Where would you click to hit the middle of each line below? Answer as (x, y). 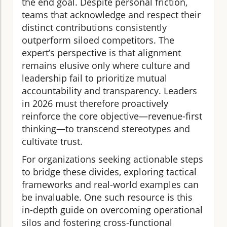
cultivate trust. (52, 142)
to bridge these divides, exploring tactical (109, 172)
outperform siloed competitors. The (98, 40)
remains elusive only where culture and (106, 66)
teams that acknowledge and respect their (111, 15)
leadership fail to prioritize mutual (94, 78)
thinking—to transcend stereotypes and (106, 129)
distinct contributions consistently (94, 28)
